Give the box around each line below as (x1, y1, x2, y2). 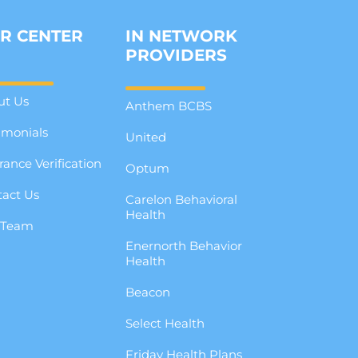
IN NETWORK (125, 26, 238, 46)
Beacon (125, 284, 171, 300)
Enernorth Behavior (125, 238, 243, 254)
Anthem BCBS (125, 98, 213, 114)
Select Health (125, 316, 205, 332)
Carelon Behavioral (125, 192, 238, 208)
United (125, 129, 167, 145)
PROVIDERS (125, 46, 228, 66)
